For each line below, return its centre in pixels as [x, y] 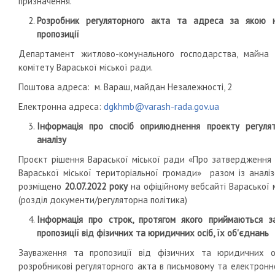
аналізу [52, 140]
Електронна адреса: [61, 107]
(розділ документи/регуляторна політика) [103, 200]
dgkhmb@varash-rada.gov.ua [161, 107]
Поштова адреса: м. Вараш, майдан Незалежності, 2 [125, 87]
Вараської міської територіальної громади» [112, 173]
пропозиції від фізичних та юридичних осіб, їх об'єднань [153, 233]
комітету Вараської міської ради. [86, 67]
